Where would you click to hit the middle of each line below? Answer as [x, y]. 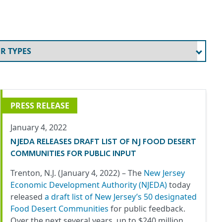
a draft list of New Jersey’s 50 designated [121, 197]
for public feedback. [148, 209]
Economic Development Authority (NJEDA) [89, 185]
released [28, 197]
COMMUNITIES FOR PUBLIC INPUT [73, 153]
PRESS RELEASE [40, 106]
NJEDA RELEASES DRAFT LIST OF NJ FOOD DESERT [103, 141]
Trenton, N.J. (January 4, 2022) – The [77, 173]
